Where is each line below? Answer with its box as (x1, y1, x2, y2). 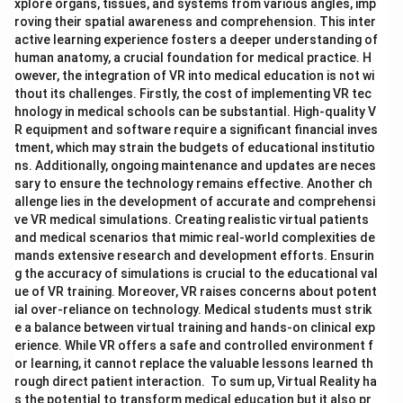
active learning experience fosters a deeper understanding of (14, 32, 378, 47)
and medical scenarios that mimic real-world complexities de (14, 230, 375, 245)
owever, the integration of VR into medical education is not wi (14, 68, 374, 83)
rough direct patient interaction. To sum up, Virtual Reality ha (14, 374, 377, 389)
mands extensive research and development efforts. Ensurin (14, 248, 374, 263)
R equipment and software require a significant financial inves (14, 122, 378, 137)
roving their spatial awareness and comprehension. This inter (14, 14, 376, 29)
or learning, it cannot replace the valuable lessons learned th (14, 356, 373, 371)
